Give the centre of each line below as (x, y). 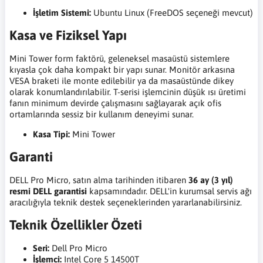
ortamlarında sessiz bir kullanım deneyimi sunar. (102, 114)
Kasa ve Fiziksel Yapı (68, 36)
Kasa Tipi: (51, 134)
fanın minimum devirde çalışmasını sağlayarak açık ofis (115, 103)
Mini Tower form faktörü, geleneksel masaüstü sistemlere (119, 59)
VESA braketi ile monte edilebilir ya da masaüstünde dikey (122, 81)
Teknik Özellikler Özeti (76, 225)
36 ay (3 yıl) (211, 180)
